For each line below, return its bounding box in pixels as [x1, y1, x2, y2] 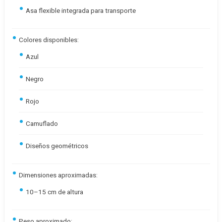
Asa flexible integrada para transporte [26, 6, 136, 14]
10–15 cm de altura [26, 188, 83, 196]
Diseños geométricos [26, 142, 88, 150]
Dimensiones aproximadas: [19, 171, 98, 179]
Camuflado [26, 119, 58, 127]
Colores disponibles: [19, 36, 79, 44]
